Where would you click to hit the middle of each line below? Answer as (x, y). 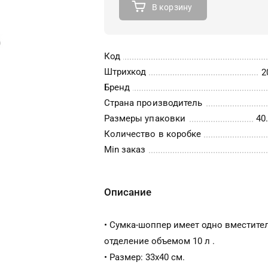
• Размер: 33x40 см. (144, 257)
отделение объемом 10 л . (159, 241)
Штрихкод (125, 72)
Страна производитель (153, 103)
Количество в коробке (153, 134)
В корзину (172, 7)
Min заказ (125, 150)
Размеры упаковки (145, 118)
